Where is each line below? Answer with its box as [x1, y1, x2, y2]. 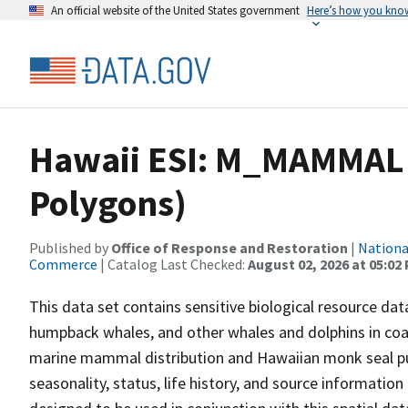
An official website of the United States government [51, 3, 300, 17]
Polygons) [29, 180, 187, 226]
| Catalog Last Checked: [97, 255, 248, 273]
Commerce [29, 255, 97, 273]
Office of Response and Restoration [111, 239, 348, 257]
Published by [29, 239, 111, 257]
